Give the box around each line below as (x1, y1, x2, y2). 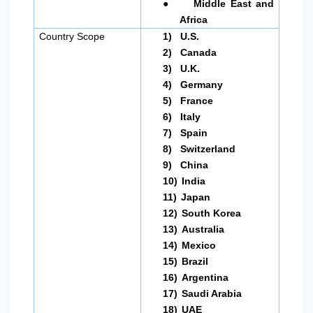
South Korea (182, 208, 242, 219)
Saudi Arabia (182, 288, 242, 300)
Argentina (182, 272, 229, 284)
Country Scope (39, 31, 105, 43)
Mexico (182, 240, 217, 252)
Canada (180, 47, 217, 59)
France (180, 95, 214, 107)
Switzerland (180, 143, 236, 155)
